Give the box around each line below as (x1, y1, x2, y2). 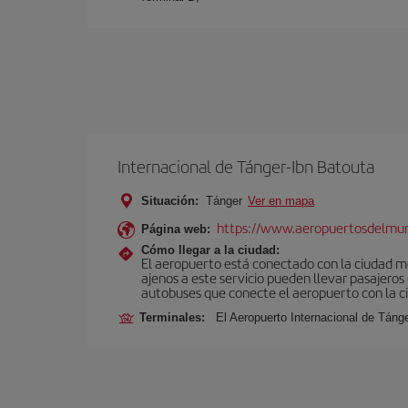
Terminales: (139, 311, 212, 324)
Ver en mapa (248, 194, 314, 208)
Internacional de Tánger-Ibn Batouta (117, 154, 374, 178)
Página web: (141, 222, 210, 236)
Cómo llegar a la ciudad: (141, 243, 280, 257)
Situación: (141, 194, 199, 208)
